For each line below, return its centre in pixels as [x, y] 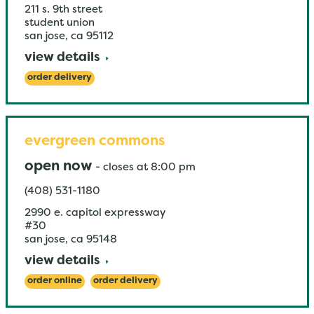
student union [59, 23]
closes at [125, 168]
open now [58, 167]
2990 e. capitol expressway [95, 213]
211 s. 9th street [63, 10]
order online [54, 281]
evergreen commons [94, 142]
